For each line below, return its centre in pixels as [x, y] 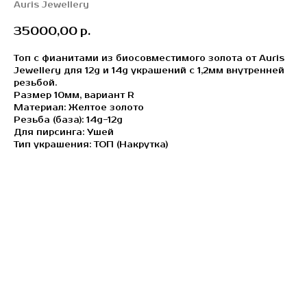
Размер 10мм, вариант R [74, 96]
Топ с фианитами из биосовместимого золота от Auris [149, 59]
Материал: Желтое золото [79, 108]
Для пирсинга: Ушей [64, 133]
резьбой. [35, 83]
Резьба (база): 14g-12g [68, 120]
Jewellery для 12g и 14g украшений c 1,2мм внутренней [149, 71]
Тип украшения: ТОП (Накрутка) [91, 145]
